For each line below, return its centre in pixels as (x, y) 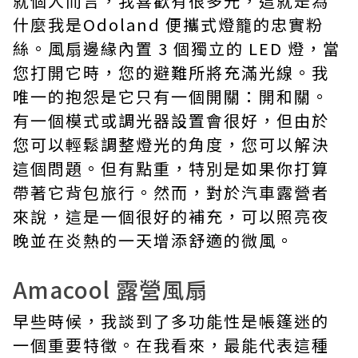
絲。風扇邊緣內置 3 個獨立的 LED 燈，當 (177, 48)
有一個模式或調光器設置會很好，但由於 (171, 120)
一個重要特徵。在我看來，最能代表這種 (171, 345)
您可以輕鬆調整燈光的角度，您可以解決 (171, 144)
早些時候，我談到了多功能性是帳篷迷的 (171, 321)
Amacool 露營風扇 (111, 289)
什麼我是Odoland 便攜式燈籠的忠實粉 (168, 24)
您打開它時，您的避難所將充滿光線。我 (171, 72)
